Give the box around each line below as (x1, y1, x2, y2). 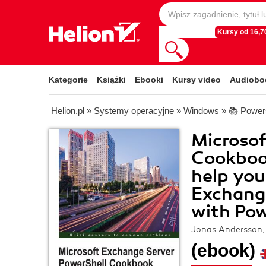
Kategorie (49, 75, 88, 84)
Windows (183, 106, 219, 116)
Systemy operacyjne (94, 106, 174, 116)
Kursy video (172, 75, 221, 84)
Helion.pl (51, 106, 84, 116)
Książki (97, 75, 126, 84)
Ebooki (135, 75, 163, 84)
